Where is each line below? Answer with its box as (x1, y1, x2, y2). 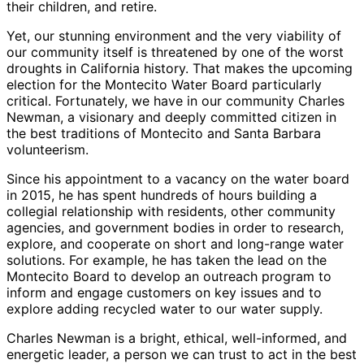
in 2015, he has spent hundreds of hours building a (6, 187, 317, 204)
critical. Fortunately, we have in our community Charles (6, 93, 344, 110)
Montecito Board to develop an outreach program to (6, 268, 331, 285)
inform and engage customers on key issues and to (6, 284, 322, 301)
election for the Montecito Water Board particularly (6, 76, 322, 93)
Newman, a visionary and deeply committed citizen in (6, 109, 336, 126)
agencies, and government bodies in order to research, (6, 219, 344, 236)
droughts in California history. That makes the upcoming (6, 60, 353, 77)
